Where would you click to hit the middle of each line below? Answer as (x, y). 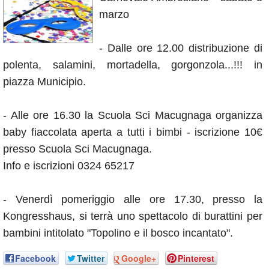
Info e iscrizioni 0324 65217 (69, 166)
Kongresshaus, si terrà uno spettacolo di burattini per (133, 216)
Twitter (91, 258)
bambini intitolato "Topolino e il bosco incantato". (118, 233)
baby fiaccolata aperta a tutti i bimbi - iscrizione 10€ (133, 132)
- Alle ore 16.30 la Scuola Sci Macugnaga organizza (133, 116)
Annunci (33, 13)
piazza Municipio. (44, 82)
